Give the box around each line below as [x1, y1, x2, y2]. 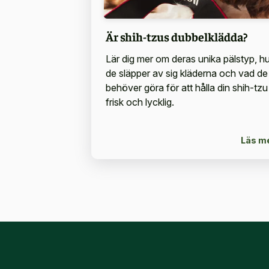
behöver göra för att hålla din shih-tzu [105, 81, 268, 94]
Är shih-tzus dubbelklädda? [105, 28, 247, 44]
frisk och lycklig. [105, 95, 174, 108]
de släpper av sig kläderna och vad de [105, 67, 268, 79]
